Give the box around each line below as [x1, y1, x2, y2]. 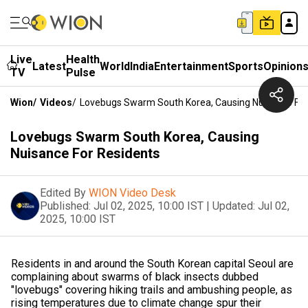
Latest [32, 59, 66, 73]
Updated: [212, 199, 255, 212]
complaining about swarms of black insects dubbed [11, 270, 258, 283]
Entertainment [154, 59, 228, 73]
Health [66, 53, 100, 66]
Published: [40, 199, 91, 212]
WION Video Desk [89, 186, 176, 199]
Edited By [40, 186, 86, 199]
